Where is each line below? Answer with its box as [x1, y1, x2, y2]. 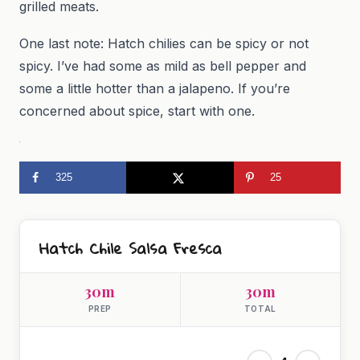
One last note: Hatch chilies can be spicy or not [19, 35, 309, 52]
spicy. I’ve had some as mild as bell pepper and [19, 58, 306, 75]
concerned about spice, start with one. [19, 103, 255, 120]
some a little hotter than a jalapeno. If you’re [19, 80, 290, 97]
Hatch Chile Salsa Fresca [39, 233, 222, 262]
